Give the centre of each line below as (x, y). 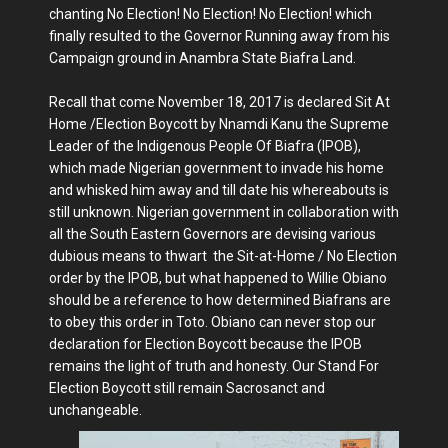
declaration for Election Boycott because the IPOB (205, 344)
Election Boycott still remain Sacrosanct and (187, 388)
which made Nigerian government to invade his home (216, 168)
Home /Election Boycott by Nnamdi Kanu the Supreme (219, 124)
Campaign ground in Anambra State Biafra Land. (202, 58)
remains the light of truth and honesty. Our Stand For (214, 366)
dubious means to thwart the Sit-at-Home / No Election (223, 256)
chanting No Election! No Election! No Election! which (210, 14)
